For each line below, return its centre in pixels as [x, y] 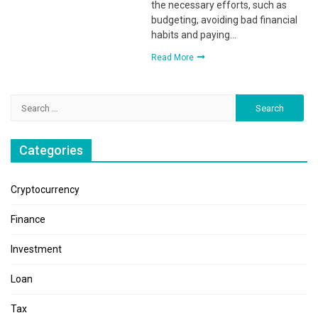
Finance [28, 219]
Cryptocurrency [45, 190]
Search [27, 101]
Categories [51, 150]
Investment [36, 249]
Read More [174, 57]
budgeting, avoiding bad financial [225, 20]
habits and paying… [194, 35]
